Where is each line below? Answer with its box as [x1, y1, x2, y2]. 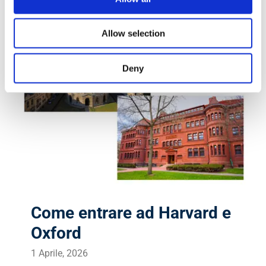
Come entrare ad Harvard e [31, 202, 232, 223]
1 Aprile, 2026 [31, 247, 88, 259]
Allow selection [101, 28, 165, 39]
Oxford [31, 223, 82, 243]
